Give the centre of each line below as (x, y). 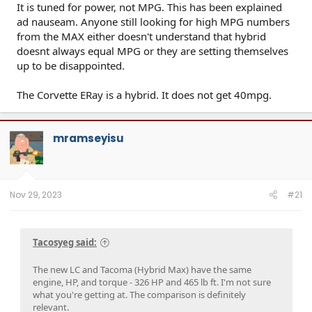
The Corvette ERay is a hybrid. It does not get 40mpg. (144, 95)
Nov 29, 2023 (36, 195)
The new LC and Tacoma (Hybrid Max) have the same (142, 270)
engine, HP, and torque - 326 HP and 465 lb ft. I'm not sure (152, 282)
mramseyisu (88, 138)
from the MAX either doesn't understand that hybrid (141, 36)
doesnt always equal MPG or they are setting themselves (153, 51)
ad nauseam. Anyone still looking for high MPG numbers (153, 22)
